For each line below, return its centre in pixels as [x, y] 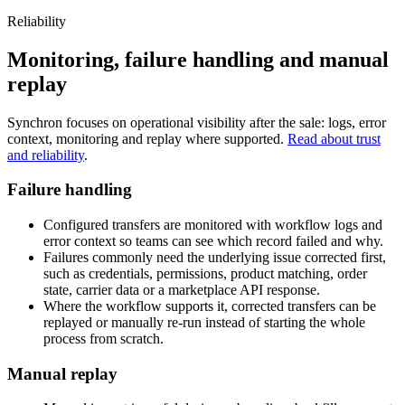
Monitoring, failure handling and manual [198, 59]
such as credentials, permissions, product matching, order [205, 273]
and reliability [46, 155]
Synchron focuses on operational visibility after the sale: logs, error [197, 122]
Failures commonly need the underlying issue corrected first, [215, 257]
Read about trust [334, 138]
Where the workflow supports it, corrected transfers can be [210, 306]
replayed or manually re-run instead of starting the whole [204, 322]
